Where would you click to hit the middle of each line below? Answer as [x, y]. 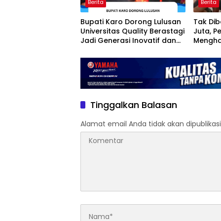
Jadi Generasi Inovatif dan [128, 41]
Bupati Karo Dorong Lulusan [131, 22]
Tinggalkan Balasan [134, 105]
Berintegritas [104, 50]
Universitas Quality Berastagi [132, 31]
